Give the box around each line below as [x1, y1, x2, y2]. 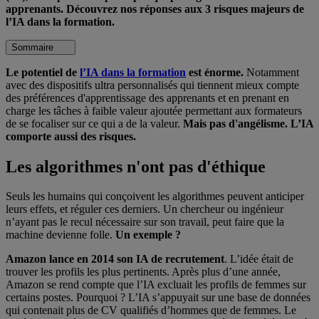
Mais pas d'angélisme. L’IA [183, 117, 313, 130]
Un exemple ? [115, 229, 181, 241]
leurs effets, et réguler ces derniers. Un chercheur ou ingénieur [6, 203, 283, 216]
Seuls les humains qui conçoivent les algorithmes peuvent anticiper [6, 190, 304, 203]
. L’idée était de [224, 253, 293, 266]
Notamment [244, 66, 299, 78]
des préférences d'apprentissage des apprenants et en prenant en [6, 91, 289, 104]
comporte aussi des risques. [6, 130, 136, 142]
